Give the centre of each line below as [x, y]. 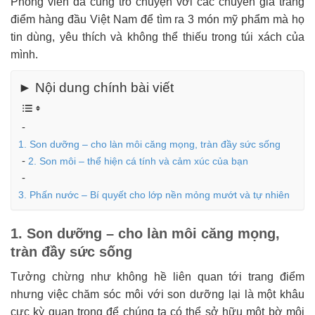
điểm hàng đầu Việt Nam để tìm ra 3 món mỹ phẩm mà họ [157, 20]
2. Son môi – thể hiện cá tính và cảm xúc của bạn [138, 161]
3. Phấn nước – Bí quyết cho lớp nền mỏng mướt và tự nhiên [154, 194]
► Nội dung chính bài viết [96, 88]
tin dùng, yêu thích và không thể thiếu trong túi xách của [157, 37]
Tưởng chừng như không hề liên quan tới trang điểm [157, 277]
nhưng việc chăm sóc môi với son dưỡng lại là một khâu [157, 295]
